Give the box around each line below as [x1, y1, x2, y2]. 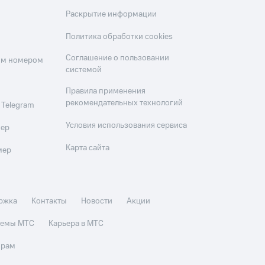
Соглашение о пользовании [66, 52, 170, 64]
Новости [81, 195, 113, 207]
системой [66, 64, 102, 76]
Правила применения [66, 85, 146, 97]
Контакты [31, 195, 67, 207]
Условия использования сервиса [66, 119, 188, 131]
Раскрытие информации [66, 8, 157, 20]
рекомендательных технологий [66, 97, 183, 109]
